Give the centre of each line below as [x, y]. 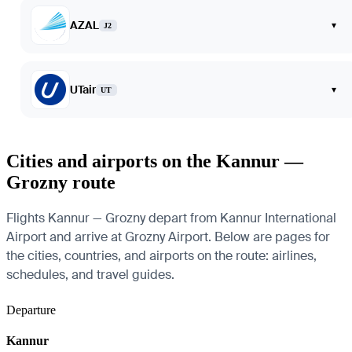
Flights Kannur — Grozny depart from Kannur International [171, 218]
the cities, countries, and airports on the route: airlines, [161, 255]
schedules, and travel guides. [90, 274]
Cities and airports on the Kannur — [155, 161]
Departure [31, 310]
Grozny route [61, 182]
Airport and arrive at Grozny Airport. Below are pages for [168, 236]
